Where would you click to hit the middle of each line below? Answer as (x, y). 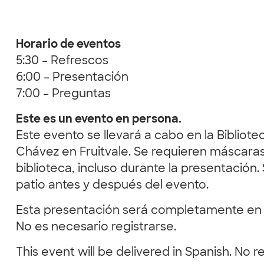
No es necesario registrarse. (96, 228)
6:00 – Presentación (72, 78)
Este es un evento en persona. (99, 120)
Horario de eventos (68, 45)
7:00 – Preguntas (63, 95)
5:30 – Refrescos (62, 62)
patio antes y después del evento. (112, 186)
